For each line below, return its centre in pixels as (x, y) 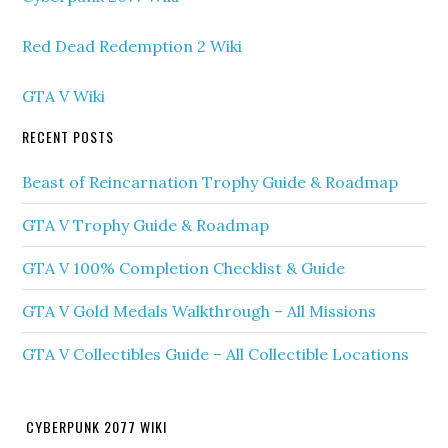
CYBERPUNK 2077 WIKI (97, 426)
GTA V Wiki (64, 96)
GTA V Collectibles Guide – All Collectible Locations (216, 354)
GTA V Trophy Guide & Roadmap (146, 225)
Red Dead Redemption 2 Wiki (132, 46)
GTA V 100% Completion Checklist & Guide (184, 268)
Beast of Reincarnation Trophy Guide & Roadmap (210, 182)
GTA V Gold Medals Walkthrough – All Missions (199, 311)
